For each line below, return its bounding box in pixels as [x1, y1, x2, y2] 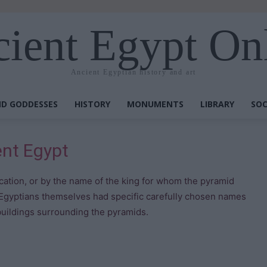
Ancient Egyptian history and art [70, 67, 197, 76]
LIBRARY [200, 98, 234, 110]
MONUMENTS [127, 98, 184, 110]
